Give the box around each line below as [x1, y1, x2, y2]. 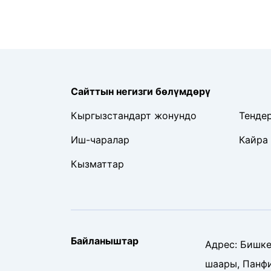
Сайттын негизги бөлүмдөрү [71, 85, 211, 97]
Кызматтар [71, 157, 124, 170]
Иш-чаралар [71, 133, 129, 146]
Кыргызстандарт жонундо [71, 109, 197, 122]
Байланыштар [71, 234, 139, 247]
